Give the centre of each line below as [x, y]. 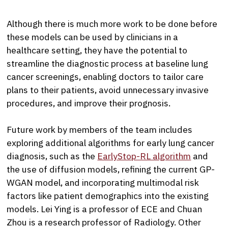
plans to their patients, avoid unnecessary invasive [108, 90]
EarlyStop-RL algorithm [144, 156]
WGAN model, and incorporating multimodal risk [103, 182]
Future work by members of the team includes [100, 129]
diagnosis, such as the [52, 156]
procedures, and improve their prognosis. [89, 103]
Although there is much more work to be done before [112, 23]
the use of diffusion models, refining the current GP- [111, 169]
